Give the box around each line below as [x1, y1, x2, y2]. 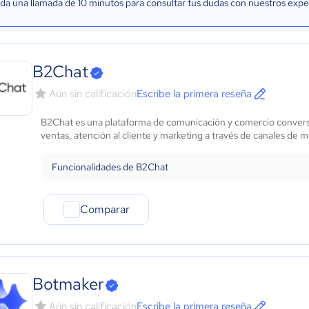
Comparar [79, 202, 130, 217]
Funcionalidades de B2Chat [52, 161, 168, 173]
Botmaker [32, 273, 103, 295]
